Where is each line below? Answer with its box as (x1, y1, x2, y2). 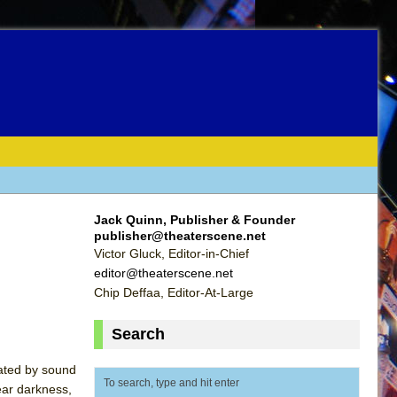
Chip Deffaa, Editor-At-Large (94, 284, 253, 300)
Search (112, 324, 165, 343)
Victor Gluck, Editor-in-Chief (94, 245, 249, 261)
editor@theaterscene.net (94, 265, 233, 280)
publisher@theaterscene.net (94, 228, 266, 243)
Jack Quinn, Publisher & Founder (94, 212, 295, 227)
